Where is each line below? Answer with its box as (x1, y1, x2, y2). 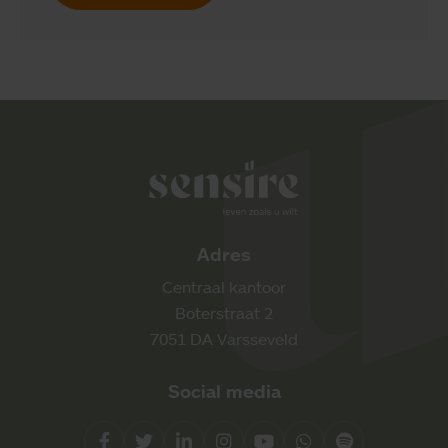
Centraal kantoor (162, 276, 286, 297)
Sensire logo (298, 161, 390, 182)
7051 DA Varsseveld (150, 328, 298, 349)
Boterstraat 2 (175, 302, 273, 323)
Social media (167, 379, 281, 402)
